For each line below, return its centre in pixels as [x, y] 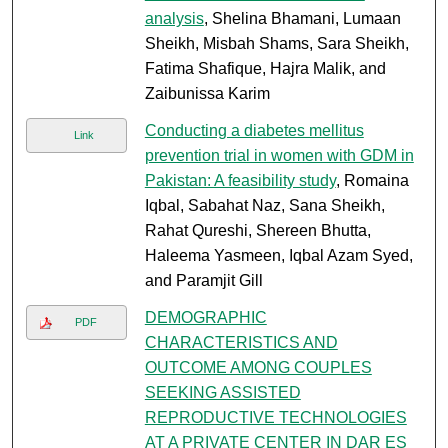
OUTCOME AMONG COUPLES [258, 368]
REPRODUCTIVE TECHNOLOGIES [275, 418]
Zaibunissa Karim [207, 94]
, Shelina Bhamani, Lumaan [302, 19]
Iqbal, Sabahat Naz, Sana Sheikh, [264, 206]
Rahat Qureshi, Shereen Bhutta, [257, 231]
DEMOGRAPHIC [205, 318]
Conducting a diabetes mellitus [254, 131]
